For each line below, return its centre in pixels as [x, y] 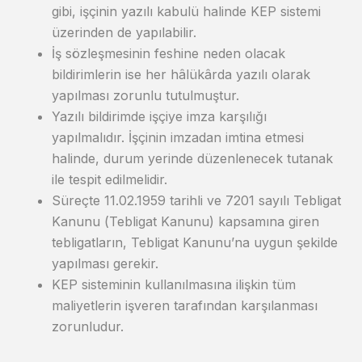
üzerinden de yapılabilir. [124, 32]
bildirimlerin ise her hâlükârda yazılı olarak [181, 74]
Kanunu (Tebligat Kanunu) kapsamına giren [185, 221]
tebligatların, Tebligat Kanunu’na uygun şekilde [195, 242]
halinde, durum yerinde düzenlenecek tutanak [192, 158]
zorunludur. [88, 326]
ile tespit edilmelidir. [112, 179]
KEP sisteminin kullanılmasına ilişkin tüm [174, 284]
